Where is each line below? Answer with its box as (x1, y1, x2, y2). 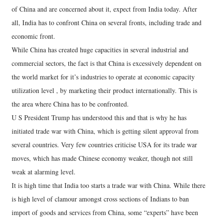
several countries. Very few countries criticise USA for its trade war (12, 140, 197, 150)
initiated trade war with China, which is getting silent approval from (12, 126, 199, 136)
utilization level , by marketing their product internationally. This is (12, 86, 197, 95)
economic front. (12, 31, 55, 41)
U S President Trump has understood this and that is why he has (12, 113, 186, 123)
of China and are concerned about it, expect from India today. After (12, 4, 197, 14)
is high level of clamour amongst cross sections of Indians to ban (12, 194, 189, 204)
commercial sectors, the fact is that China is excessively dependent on (12, 59, 201, 68)
